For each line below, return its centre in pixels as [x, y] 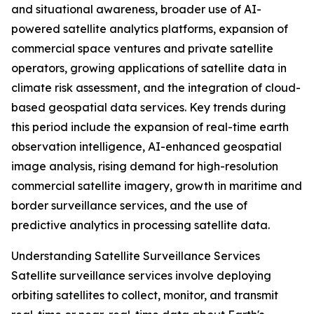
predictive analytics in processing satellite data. [141, 225]
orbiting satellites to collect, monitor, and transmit [145, 295]
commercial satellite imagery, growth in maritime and [157, 186]
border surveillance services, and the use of [129, 206]
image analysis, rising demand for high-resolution [145, 166]
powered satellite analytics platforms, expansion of [150, 29]
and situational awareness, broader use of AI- [136, 9]
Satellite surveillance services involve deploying [141, 276]
